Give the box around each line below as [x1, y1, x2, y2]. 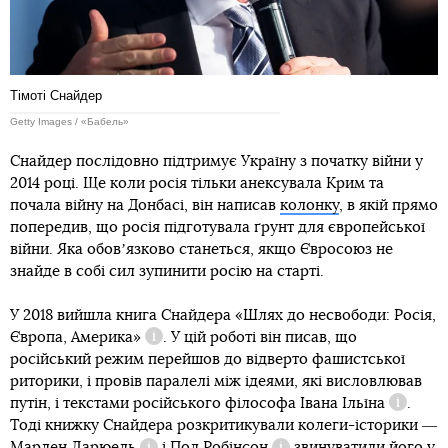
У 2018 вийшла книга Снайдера [10, 308, 235, 324]
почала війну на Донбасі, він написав [10, 198, 280, 214]
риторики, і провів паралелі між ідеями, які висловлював [10, 374, 422, 390]
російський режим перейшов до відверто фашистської [10, 352, 405, 368]
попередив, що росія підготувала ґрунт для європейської [10, 220, 425, 236]
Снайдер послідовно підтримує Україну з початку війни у [10, 154, 423, 170]
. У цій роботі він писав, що [163, 330, 357, 346]
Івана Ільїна [300, 396, 385, 412]
